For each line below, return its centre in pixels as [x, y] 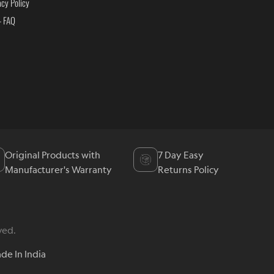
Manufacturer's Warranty [58, 170]
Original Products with [52, 155]
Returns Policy [189, 170]
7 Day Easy [181, 155]
